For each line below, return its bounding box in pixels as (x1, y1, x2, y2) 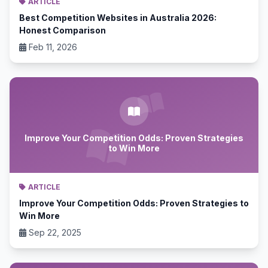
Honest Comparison (19, 25, 106, 35)
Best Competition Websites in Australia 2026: (19, 13, 217, 23)
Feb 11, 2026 (29, 42, 77, 52)
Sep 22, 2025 (29, 227, 81, 237)
